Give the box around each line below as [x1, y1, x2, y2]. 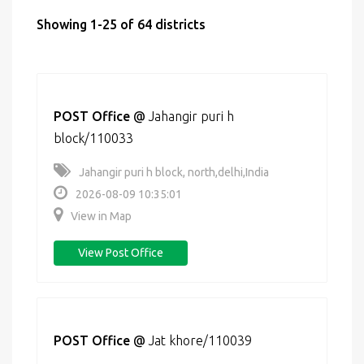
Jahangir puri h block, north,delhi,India [79, 166, 269, 179]
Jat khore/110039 [149, 333, 252, 348]
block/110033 [54, 131, 133, 145]
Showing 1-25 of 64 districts [37, 17, 206, 32]
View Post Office [78, 246, 163, 259]
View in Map [71, 210, 132, 223]
